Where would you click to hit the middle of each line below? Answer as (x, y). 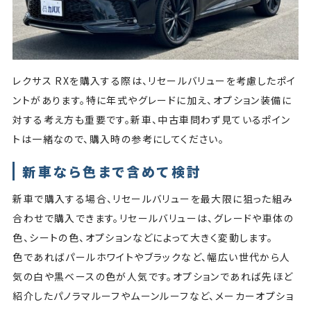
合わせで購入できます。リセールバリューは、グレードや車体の (153, 218)
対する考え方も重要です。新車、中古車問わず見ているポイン (152, 120)
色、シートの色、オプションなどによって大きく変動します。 (144, 237)
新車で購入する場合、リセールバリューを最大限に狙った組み (153, 198)
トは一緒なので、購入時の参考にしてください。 (120, 139)
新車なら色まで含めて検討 (115, 171)
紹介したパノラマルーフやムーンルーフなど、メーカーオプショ (153, 295)
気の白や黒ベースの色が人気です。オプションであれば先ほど (153, 276)
